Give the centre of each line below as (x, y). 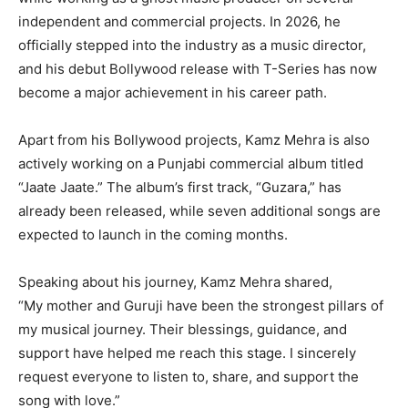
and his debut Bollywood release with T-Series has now (198, 68)
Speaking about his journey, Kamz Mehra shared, (175, 281)
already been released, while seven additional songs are (199, 210)
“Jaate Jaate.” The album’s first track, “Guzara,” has (180, 187)
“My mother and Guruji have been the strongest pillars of (201, 305)
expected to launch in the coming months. (153, 234)
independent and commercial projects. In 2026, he (179, 21)
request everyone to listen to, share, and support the (189, 376)
